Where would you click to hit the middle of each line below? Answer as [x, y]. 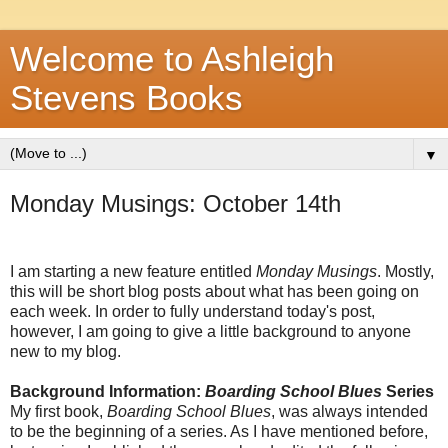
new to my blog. [65, 351]
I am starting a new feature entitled [133, 271]
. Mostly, [405, 271]
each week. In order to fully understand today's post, [192, 311]
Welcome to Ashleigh [172, 59]
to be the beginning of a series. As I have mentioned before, [219, 431]
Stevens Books [126, 98]
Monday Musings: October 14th [175, 203]
